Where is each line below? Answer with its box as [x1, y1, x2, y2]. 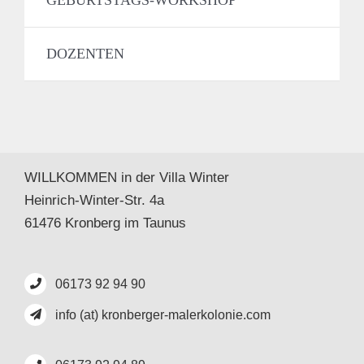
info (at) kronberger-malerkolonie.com [55, 307, 271, 322]
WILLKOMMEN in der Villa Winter [24, 169, 229, 185]
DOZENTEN [46, 45, 124, 62]
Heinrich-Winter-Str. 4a [24, 192, 164, 208]
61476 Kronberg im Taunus [24, 214, 186, 231]
